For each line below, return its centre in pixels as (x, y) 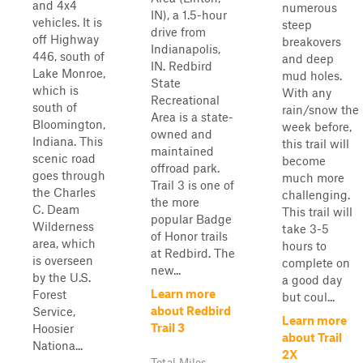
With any (307, 92)
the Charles (64, 192)
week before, (317, 126)
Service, (54, 311)
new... (166, 270)
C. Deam (56, 209)
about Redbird (191, 310)
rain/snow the (320, 109)
